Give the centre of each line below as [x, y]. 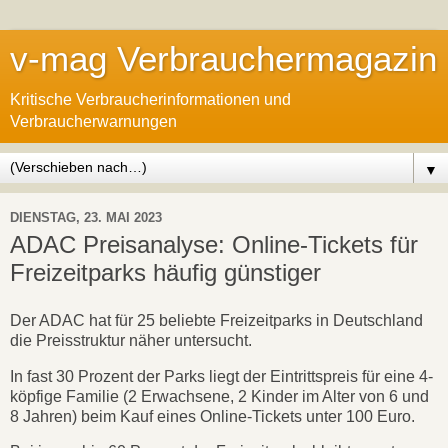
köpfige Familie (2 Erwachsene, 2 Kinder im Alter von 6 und [219, 396]
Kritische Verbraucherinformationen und [150, 99]
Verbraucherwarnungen [93, 121]
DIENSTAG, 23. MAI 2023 [86, 217]
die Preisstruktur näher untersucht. [133, 340]
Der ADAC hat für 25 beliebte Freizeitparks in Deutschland [216, 320]
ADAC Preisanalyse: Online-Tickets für [214, 244]
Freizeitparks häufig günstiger [165, 272]
